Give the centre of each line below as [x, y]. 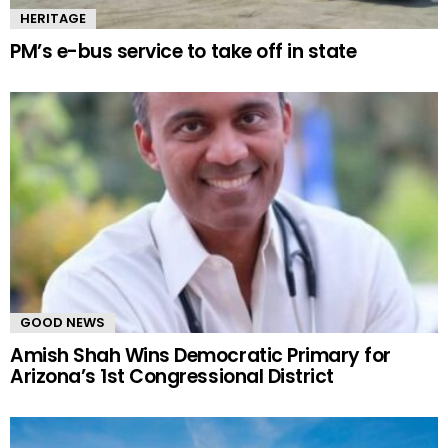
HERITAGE [53, 19]
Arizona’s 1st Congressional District [172, 377]
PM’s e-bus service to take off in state [183, 52]
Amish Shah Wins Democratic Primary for [200, 356]
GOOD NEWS [62, 323]
